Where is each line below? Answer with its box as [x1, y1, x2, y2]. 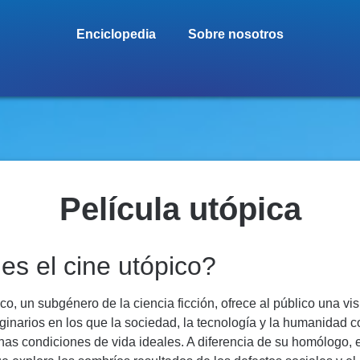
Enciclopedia [76, 27, 156, 41]
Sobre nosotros [187, 27, 284, 41]
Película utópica [59, 191, 301, 227]
